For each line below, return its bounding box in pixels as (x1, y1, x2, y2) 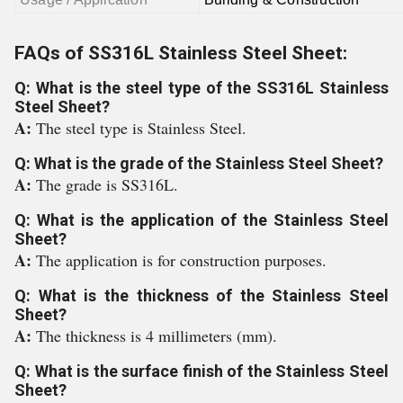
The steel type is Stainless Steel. (36, 117, 246, 139)
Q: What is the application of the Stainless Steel (14, 210, 389, 229)
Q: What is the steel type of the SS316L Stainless (14, 78, 389, 97)
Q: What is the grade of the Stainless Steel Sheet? (14, 154, 383, 173)
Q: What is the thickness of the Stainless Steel (14, 286, 389, 305)
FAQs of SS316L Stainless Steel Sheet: (14, 42, 347, 64)
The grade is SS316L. (36, 174, 178, 195)
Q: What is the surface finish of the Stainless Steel (14, 362, 389, 381)
